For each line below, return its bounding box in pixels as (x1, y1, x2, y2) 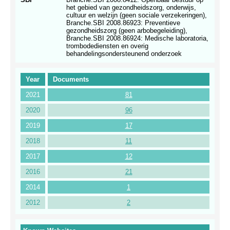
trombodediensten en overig (66, 42, 148, 50)
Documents (53, 75, 89, 84)
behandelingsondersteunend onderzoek (66, 50, 182, 58)
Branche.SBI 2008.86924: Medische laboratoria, (66, 34, 208, 43)
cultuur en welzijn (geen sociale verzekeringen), (66, 11, 207, 20)
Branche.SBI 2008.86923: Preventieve (66, 19, 180, 27)
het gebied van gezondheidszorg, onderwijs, (66, 4, 196, 12)
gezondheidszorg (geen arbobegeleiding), (66, 27, 187, 35)
